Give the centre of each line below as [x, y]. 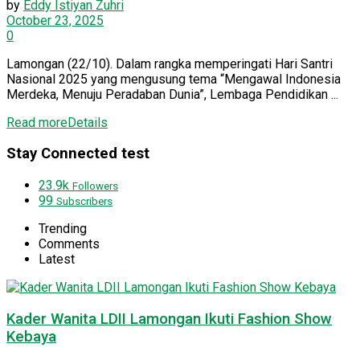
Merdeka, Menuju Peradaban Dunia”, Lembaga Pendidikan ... [172, 94]
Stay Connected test [78, 154]
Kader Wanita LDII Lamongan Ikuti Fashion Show [169, 319]
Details [88, 122]
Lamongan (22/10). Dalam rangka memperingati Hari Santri [170, 63]
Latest [57, 260]
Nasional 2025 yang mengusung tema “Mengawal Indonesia [174, 79]
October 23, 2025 [55, 20]
